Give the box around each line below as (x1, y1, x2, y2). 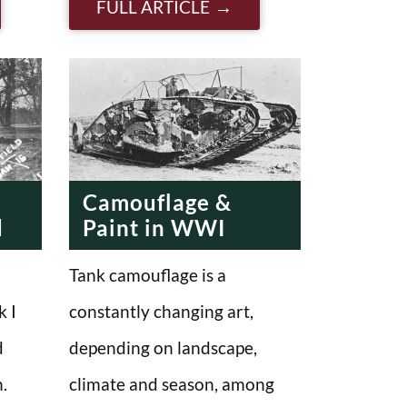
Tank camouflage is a (69, 263, 226, 285)
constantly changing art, (69, 300, 253, 322)
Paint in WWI (83, 213, 226, 241)
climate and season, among (69, 372, 274, 394)
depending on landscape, (69, 336, 257, 358)
